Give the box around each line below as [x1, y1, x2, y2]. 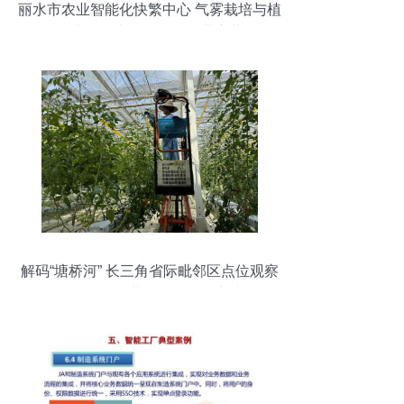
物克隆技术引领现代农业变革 [56, 24, 243, 40]
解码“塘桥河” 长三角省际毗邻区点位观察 [21, 263, 279, 279]
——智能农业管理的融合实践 [56, 286, 243, 301]
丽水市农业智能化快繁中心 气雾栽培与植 [18, 2, 281, 17]
